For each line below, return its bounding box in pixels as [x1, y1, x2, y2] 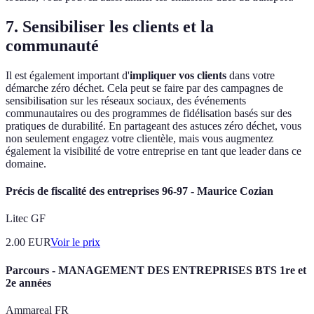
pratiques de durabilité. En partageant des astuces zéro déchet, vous [6, 119, 301, 132]
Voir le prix [50, 236, 100, 249]
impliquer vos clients [130, 69, 226, 81]
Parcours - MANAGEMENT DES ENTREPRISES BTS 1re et [6, 264, 306, 276]
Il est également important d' [6, 69, 130, 81]
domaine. [6, 157, 46, 170]
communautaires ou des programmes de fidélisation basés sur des [6, 107, 292, 119]
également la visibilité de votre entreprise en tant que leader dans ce [6, 144, 301, 157]
